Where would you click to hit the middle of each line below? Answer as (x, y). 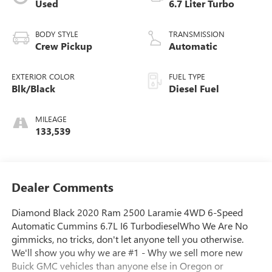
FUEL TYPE (187, 76)
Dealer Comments (62, 186)
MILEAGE (51, 119)
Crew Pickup (63, 46)
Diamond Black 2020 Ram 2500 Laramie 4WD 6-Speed (127, 212)
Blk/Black (33, 89)
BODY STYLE (56, 34)
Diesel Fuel (194, 89)
